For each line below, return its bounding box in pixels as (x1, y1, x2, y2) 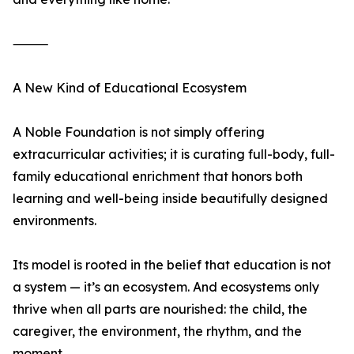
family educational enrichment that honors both (13, 168, 303, 184)
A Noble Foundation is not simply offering (13, 124, 265, 140)
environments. (13, 213, 96, 228)
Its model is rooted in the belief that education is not (13, 257, 331, 273)
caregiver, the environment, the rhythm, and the (13, 323, 302, 339)
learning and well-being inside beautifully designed (13, 190, 328, 206)
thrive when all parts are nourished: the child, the (13, 301, 307, 317)
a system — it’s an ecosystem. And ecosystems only (13, 279, 319, 295)
